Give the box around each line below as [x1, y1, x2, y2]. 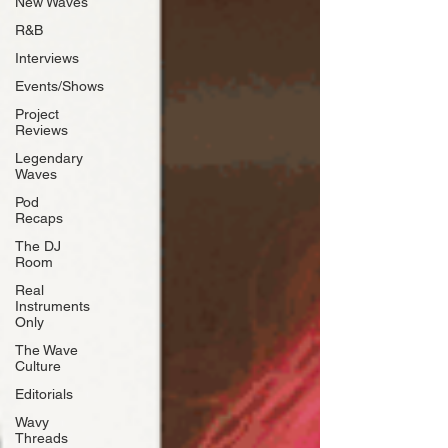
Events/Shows [15, 78, 104, 94]
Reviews [15, 122, 68, 138]
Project [15, 106, 59, 122]
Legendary [15, 150, 83, 166]
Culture [15, 358, 61, 374]
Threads [15, 430, 68, 446]
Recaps [15, 210, 63, 226]
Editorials [15, 386, 73, 402]
